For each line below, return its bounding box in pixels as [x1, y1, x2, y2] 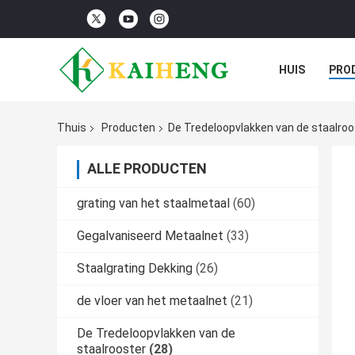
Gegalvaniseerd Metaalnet [77, 228, 223, 244]
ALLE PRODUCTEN [87, 160, 207, 177]
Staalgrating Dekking [77, 261, 193, 277]
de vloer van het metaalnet [77, 293, 227, 309]
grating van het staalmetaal [77, 196, 230, 212]
